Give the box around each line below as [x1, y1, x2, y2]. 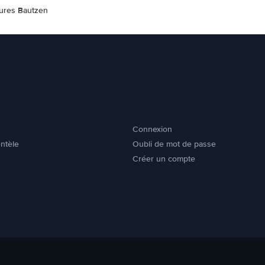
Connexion [132, 124, 172, 134]
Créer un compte [132, 154, 195, 164]
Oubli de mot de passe [132, 139, 216, 149]
